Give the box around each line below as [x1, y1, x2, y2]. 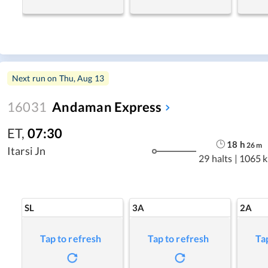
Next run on [12, 73, 59, 83]
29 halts [199, 152, 233, 164]
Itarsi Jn [7, 144, 46, 157]
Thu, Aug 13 [59, 73, 105, 83]
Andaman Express [52, 99, 162, 115]
